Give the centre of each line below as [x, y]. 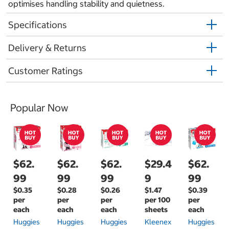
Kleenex [158, 222]
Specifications [38, 25]
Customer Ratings [45, 71]
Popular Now [39, 108]
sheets [156, 209]
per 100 [157, 200]
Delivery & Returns [47, 48]
